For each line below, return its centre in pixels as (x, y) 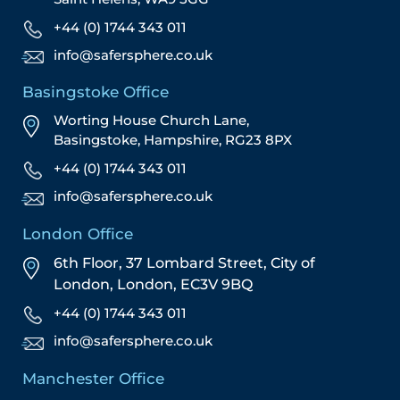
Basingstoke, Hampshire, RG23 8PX (173, 140)
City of (293, 262)
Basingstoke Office (96, 92)
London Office (78, 233)
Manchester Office (93, 378)
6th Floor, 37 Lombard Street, (162, 262)
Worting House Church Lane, (151, 121)
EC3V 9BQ (217, 284)
